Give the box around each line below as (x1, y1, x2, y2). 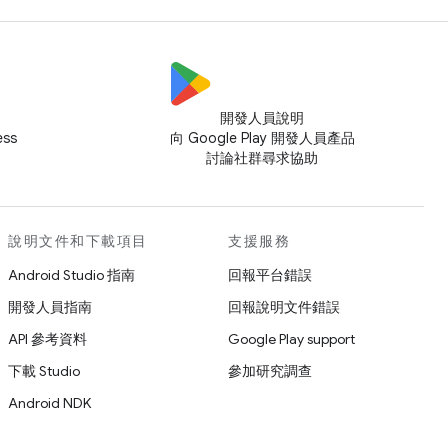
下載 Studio (8, 362, 80, 380)
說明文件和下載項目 (8, 232, 148, 250)
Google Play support (228, 330, 355, 348)
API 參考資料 (8, 330, 87, 348)
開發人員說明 (220, 109, 304, 127)
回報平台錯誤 (228, 266, 312, 284)
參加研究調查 (228, 362, 312, 380)
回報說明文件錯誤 (228, 298, 340, 316)
